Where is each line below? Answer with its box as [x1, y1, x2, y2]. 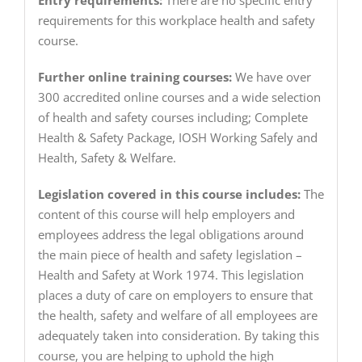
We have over [231, 69, 311, 86]
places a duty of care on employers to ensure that [37, 287, 313, 304]
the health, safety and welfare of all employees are [37, 307, 318, 324]
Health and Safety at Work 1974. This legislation [37, 267, 304, 284]
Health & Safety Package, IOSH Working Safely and [37, 129, 318, 146]
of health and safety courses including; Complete [37, 109, 308, 126]
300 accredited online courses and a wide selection [37, 89, 321, 106]
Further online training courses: [37, 69, 232, 86]
